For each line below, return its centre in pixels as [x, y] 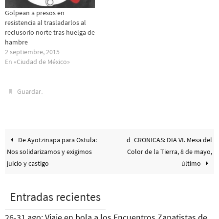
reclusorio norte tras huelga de [50, 33]
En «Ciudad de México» [37, 62]
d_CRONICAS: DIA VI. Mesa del [169, 140]
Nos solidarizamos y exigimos [50, 152]
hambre [16, 42]
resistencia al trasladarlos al [45, 23]
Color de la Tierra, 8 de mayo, [169, 152]
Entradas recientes [55, 197]
